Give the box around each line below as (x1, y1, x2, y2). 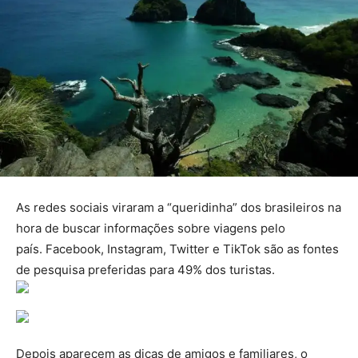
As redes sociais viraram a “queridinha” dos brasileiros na (16, 200, 341, 216)
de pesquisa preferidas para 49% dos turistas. (16, 262, 278, 278)
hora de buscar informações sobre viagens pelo (16, 221, 285, 237)
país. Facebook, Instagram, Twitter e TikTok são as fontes (16, 241, 339, 257)
